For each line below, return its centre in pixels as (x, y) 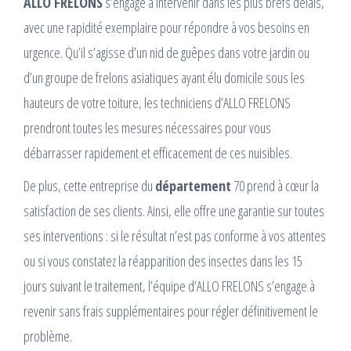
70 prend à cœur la (275, 186)
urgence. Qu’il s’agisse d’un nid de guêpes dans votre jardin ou (166, 53)
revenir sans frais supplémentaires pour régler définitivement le (171, 311)
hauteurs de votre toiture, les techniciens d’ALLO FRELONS (157, 103)
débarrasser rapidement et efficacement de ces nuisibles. (158, 153)
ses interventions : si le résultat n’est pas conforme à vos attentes (175, 236)
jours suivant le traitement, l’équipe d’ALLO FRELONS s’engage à (169, 286)
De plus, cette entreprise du (89, 186)
